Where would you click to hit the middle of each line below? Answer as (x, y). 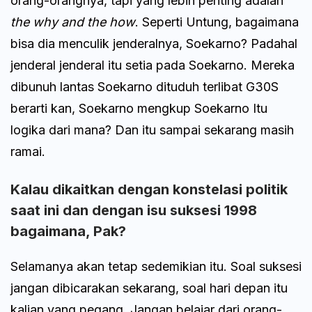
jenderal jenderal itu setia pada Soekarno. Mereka (153, 65)
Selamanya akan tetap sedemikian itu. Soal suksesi (156, 266)
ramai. (28, 151)
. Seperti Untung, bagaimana (217, 22)
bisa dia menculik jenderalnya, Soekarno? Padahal (154, 43)
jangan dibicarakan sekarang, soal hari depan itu (149, 288)
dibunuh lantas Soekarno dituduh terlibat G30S (145, 86)
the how (111, 22)
